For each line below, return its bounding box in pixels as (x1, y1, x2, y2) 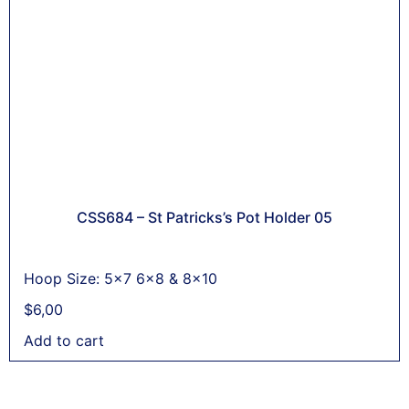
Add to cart (24, 330, 104, 350)
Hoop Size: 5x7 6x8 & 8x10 (24, 268, 217, 288)
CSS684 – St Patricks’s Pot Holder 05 (77, 207, 332, 226)
